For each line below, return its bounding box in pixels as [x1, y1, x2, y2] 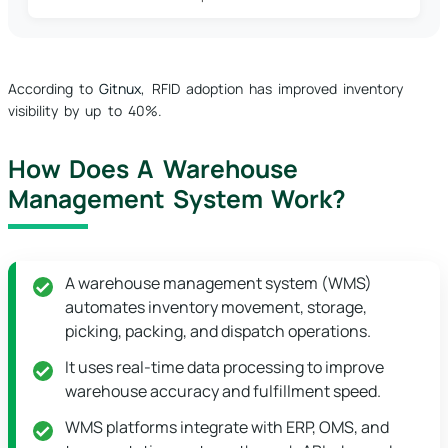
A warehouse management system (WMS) [65, 272, 372, 295]
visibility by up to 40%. [8, 101, 162, 121]
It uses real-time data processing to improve [65, 356, 384, 379]
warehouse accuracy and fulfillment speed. [65, 380, 381, 403]
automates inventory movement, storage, [65, 296, 367, 319]
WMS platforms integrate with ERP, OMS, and [65, 416, 389, 439]
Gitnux [99, 79, 142, 99]
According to [8, 79, 100, 99]
